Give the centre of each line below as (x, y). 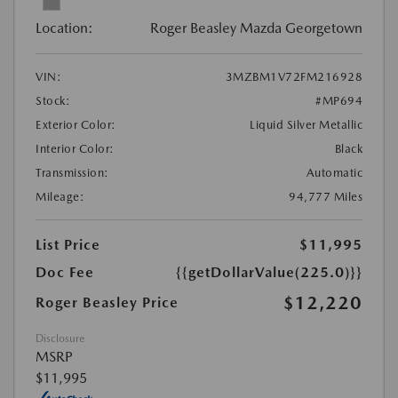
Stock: (53, 101)
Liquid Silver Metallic (306, 125)
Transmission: (72, 173)
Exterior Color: (76, 125)
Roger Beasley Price (107, 303)
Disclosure (60, 339)
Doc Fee (65, 273)
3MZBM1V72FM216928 (294, 77)
